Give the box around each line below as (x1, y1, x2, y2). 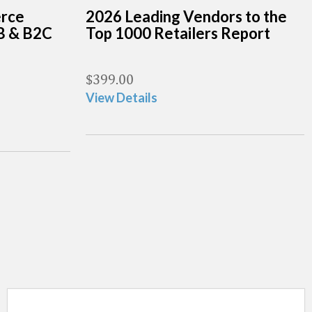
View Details (86, 90, 157, 105)
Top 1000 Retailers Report (86, 24, 270, 42)
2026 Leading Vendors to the (86, 7, 287, 26)
